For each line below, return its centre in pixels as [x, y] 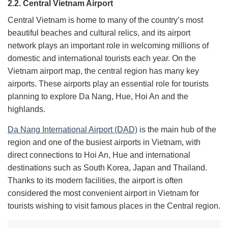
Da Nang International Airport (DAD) [73, 130]
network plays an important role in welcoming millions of [108, 46]
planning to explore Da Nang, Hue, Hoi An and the [98, 97]
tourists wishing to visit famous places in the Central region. [114, 206]
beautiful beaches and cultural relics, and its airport [99, 33]
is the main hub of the [177, 130]
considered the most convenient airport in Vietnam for [103, 193]
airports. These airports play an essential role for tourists [108, 84]
